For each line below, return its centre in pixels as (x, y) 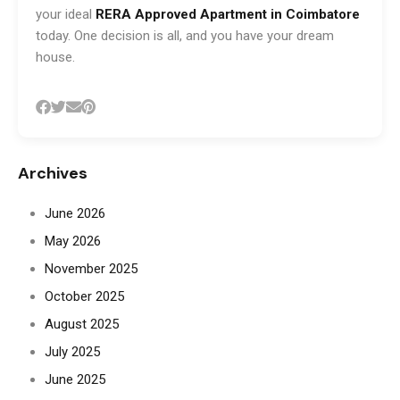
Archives (53, 173)
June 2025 (75, 379)
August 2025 (82, 324)
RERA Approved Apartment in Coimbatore (228, 14)
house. (55, 57)
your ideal (66, 14)
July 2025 (72, 351)
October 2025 (84, 296)
